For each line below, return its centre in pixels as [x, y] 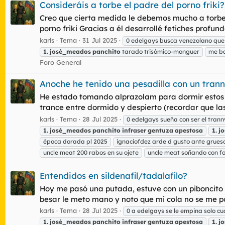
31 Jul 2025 [100, 40]
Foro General [61, 62]
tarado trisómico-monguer [160, 51]
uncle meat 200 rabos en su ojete [91, 152]
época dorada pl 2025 [75, 141]
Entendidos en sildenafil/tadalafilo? [114, 175]
